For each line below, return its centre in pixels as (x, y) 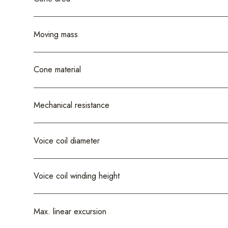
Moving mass (55, 34)
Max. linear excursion (70, 211)
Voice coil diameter (66, 140)
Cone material (57, 70)
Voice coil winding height (76, 176)
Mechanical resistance (71, 105)
